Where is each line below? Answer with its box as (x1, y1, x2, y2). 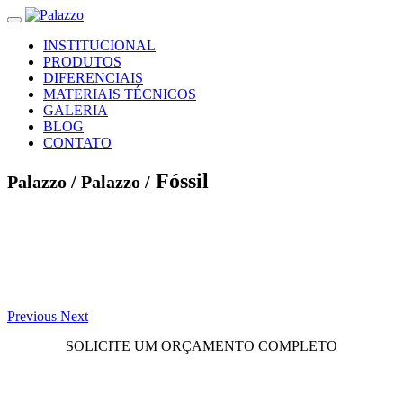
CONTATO (43, 135, 112, 150)
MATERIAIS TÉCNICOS (43, 86, 196, 102)
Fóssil (156, 168, 209, 193)
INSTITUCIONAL (43, 38, 156, 53)
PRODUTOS (43, 54, 121, 69)
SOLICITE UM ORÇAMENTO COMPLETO (66, 337, 337, 354)
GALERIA (43, 103, 108, 118)
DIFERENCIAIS (43, 70, 143, 85)
